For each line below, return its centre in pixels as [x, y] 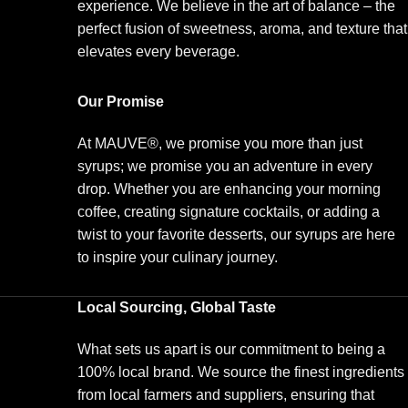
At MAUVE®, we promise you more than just [220, 144]
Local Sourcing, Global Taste [177, 308]
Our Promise [121, 102]
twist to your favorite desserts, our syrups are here [236, 235]
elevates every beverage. [158, 52]
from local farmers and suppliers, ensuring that [226, 394]
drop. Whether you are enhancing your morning [229, 189]
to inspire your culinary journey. [178, 258]
